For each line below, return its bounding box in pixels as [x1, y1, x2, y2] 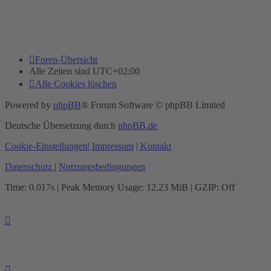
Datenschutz [5, 161, 52, 172]
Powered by [5, 99, 53, 110]
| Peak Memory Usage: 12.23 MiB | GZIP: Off [54, 181, 235, 192]
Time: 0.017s [5, 181, 54, 192]
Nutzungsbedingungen [59, 161, 145, 172]
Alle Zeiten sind [29, 65, 93, 76]
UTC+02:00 [93, 65, 140, 76]
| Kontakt [136, 140, 171, 151]
